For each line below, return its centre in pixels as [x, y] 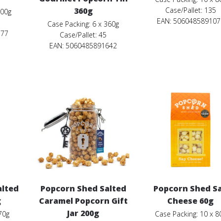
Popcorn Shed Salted [83, 189]
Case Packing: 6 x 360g [83, 24]
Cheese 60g [191, 201]
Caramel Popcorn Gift [83, 201]
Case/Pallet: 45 [83, 35]
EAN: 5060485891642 [83, 45]
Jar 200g [83, 213]
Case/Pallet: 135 [190, 10]
